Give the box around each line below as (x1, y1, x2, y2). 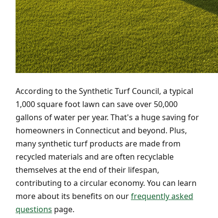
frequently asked (131, 190, 193, 201)
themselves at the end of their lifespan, (16, 164, 159, 175)
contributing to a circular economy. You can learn (16, 177, 197, 188)
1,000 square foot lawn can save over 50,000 (16, 98, 178, 109)
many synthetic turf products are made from (16, 138, 181, 149)
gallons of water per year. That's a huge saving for (16, 111, 199, 123)
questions (16, 203, 52, 215)
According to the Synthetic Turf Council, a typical (16, 85, 193, 96)
